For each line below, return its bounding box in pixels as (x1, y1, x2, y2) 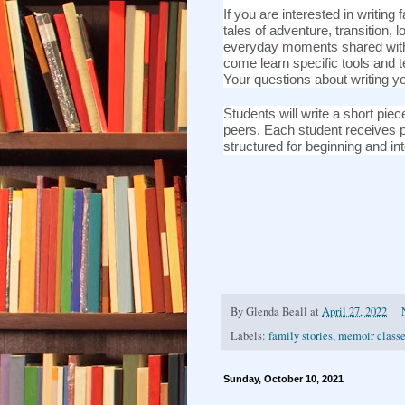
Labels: (231, 327, 268, 344)
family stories (268, 327, 333, 344)
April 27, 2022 (322, 303, 387, 319)
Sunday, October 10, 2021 (223, 372, 344, 384)
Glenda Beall (246, 303, 307, 319)
